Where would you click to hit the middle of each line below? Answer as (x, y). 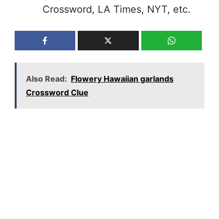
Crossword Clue (57, 92)
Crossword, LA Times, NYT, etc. (117, 10)
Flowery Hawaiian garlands (122, 78)
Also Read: (46, 78)
